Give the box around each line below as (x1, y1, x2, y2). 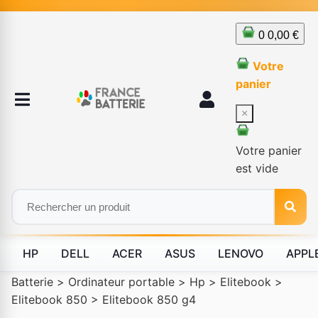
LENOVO (218, 246, 263, 261)
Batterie (11, 275, 53, 289)
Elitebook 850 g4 (102, 292, 196, 307)
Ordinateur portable (68, 275, 175, 289)
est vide (236, 161, 278, 175)
